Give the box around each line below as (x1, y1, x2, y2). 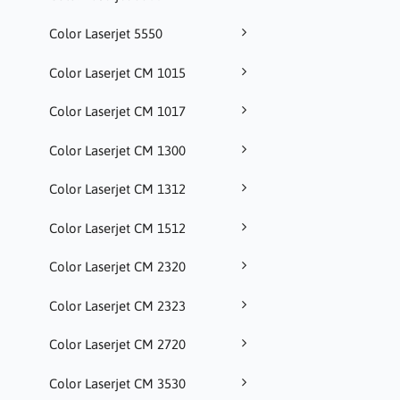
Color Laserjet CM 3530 (49, 375, 186, 391)
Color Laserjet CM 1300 (49, 142, 186, 158)
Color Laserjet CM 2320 (49, 259, 186, 275)
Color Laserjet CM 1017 (49, 104, 186, 120)
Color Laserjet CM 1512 (49, 220, 186, 236)
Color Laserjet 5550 (49, 26, 162, 42)
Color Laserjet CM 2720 (49, 337, 186, 353)
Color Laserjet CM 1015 (49, 64, 186, 80)
